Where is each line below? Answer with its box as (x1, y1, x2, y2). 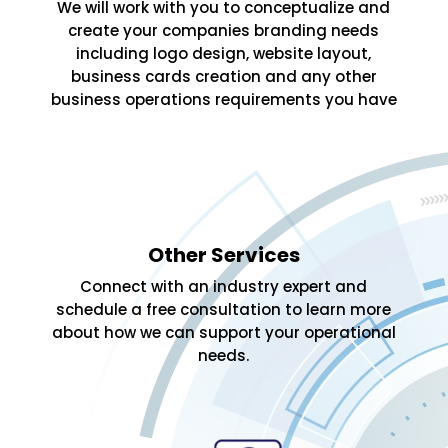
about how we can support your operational (51, 322, 396, 344)
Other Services (147, 241, 300, 270)
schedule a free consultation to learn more (56, 299, 392, 321)
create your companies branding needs (68, 20, 380, 42)
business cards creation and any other (70, 66, 377, 88)
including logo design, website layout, (76, 43, 372, 65)
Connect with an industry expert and (80, 276, 368, 298)
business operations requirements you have (50, 89, 397, 111)
